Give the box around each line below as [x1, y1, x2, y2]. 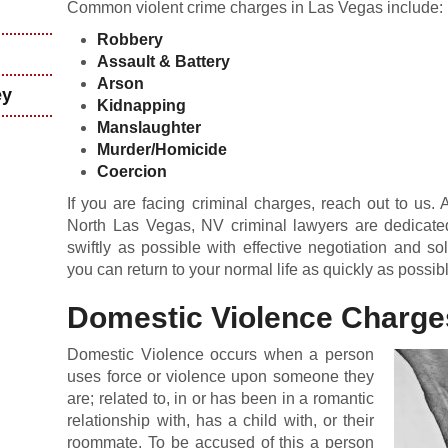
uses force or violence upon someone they [67, 368, 374, 385]
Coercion [97, 163, 168, 180]
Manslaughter [97, 119, 202, 136]
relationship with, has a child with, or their [67, 412, 374, 429]
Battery [175, 53, 231, 70]
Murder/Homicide [97, 141, 228, 158]
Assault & [97, 53, 176, 70]
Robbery [97, 31, 164, 48]
